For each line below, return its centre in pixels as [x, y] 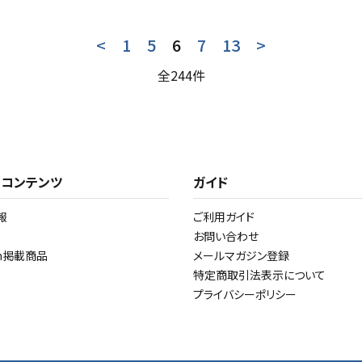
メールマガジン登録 [241, 255]
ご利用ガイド [224, 217]
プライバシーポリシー [245, 294]
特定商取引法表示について [259, 275]
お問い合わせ [226, 236]
